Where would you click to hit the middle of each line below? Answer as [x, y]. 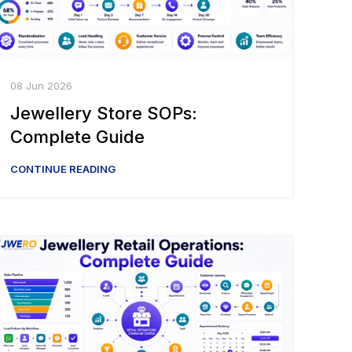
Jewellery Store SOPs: [104, 114]
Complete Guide [77, 137]
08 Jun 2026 [41, 86]
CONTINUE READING [63, 169]
